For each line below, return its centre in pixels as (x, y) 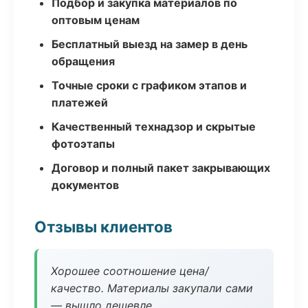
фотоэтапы (83, 144)
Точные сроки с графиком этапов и (149, 85)
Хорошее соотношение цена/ (130, 271)
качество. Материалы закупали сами (152, 288)
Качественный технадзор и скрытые (154, 126)
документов (85, 185)
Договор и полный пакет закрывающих (161, 168)
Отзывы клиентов (103, 227)
